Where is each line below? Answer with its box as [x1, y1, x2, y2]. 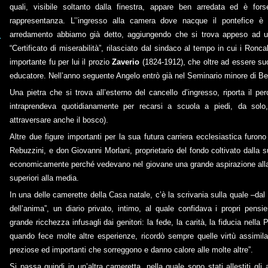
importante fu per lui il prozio [10, 57, 112, 66]
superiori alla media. [10, 173, 79, 182]
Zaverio [112, 57, 140, 66]
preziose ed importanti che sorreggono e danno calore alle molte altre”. [10, 245, 253, 254]
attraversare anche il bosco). [10, 115, 108, 124]
